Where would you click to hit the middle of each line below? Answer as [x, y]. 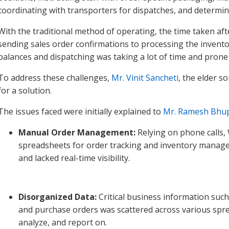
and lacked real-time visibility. [74, 158]
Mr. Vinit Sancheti [145, 78]
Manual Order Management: [78, 133]
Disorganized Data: [59, 197]
